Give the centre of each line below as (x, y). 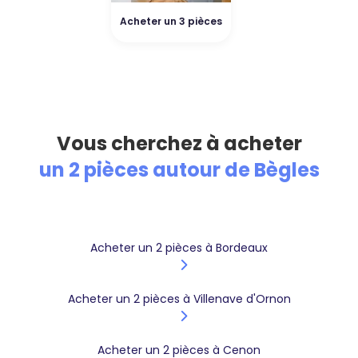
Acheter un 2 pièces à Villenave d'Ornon (179, 299)
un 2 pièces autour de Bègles (179, 170)
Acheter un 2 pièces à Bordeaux (179, 248)
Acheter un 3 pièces (171, 22)
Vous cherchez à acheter (179, 144)
